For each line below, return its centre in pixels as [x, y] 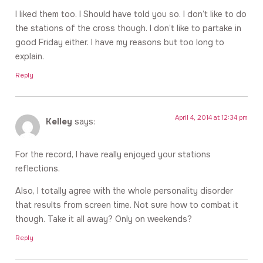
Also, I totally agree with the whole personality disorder [124, 191]
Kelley [59, 121]
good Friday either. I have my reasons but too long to [120, 43]
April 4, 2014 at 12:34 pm [211, 117]
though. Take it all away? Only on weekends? [104, 219]
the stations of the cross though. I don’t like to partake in [128, 28]
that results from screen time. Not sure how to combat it [127, 205]
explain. [30, 57]
